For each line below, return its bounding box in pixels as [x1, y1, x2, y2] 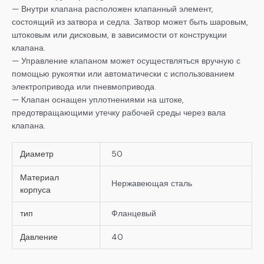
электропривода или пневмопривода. [12, 81, 156, 93]
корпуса [19, 184, 51, 195]
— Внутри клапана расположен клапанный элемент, [12, 4, 213, 15]
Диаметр [19, 148, 54, 159]
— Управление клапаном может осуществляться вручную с [12, 55, 240, 67]
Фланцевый [111, 207, 156, 219]
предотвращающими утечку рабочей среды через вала [12, 107, 226, 118]
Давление [19, 231, 58, 242]
